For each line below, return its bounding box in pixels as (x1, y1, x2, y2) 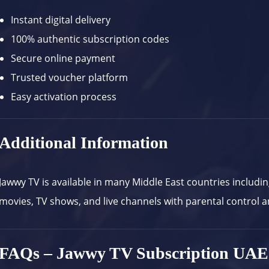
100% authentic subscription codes (11, 32, 170, 46)
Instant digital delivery (11, 13, 111, 27)
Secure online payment (11, 52, 116, 65)
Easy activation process (11, 90, 117, 104)
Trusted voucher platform (11, 71, 128, 85)
